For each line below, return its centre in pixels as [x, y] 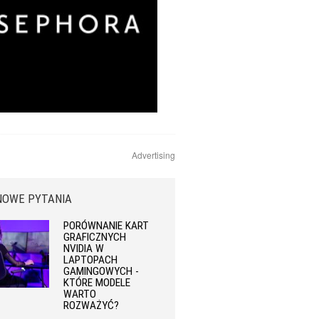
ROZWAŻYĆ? [91, 305]
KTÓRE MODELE [97, 283]
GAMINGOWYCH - [101, 271]
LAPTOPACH [91, 260]
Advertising [153, 155]
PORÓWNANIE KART [106, 226]
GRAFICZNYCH [95, 237]
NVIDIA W [84, 249]
